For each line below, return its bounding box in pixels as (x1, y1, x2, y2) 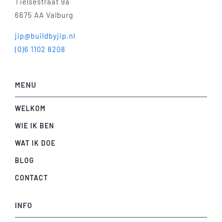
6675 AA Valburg (14, 10, 73, 19)
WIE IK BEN (14, 121, 54, 130)
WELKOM (14, 104, 46, 112)
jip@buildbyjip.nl (14, 31, 75, 40)
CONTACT (14, 173, 48, 182)
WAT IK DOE (14, 138, 55, 147)
